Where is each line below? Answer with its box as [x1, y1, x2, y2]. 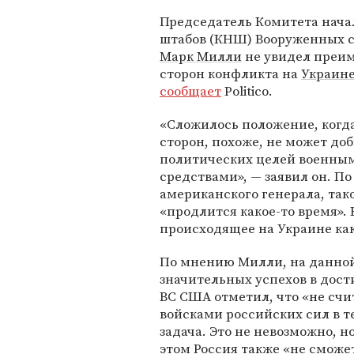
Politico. [221, 81, 273, 100]
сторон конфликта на [160, 64, 301, 83]
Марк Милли [160, 47, 242, 66]
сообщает [160, 81, 221, 100]
